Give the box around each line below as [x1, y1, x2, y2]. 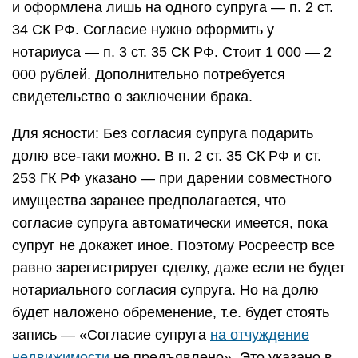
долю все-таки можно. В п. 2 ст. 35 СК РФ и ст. [12, 148, 321, 164]
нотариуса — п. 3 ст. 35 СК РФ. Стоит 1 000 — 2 [12, 44, 332, 60]
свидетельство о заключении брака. [12, 89, 253, 105]
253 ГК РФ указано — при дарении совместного [12, 170, 332, 186]
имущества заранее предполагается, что [12, 193, 286, 209]
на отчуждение [210, 327, 309, 343]
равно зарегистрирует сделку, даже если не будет [12, 260, 345, 276]
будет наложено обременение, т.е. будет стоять [12, 304, 329, 320]
